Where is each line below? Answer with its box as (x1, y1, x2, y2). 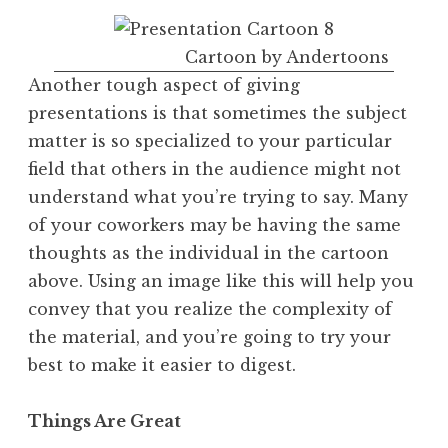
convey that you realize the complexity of (28, 298, 392, 319)
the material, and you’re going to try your (28, 326, 391, 347)
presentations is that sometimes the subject (28, 102, 407, 123)
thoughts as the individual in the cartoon (28, 242, 389, 263)
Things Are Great (28, 410, 181, 431)
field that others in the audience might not (28, 158, 401, 179)
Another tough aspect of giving (28, 74, 300, 95)
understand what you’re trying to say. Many (28, 186, 408, 207)
